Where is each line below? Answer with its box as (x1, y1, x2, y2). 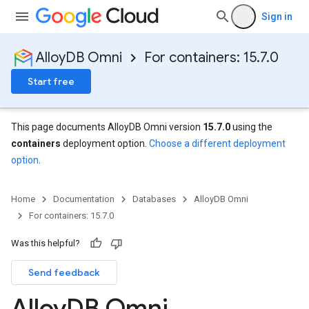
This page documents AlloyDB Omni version (11, 121, 203, 132)
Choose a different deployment (149, 138, 286, 149)
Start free (28, 75, 74, 88)
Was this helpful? (11, 238, 80, 248)
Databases (132, 194, 176, 204)
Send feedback (28, 266, 100, 279)
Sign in (261, 11, 292, 22)
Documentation (53, 194, 114, 204)
